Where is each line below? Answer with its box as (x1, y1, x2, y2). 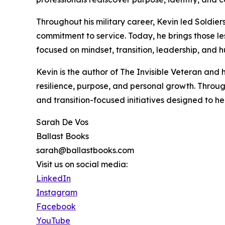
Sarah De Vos (36, 117, 88, 128)
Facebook (36, 201, 76, 212)
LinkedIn (36, 173, 71, 184)
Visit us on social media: (36, 159, 128, 170)
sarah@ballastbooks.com (36, 145, 134, 156)
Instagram (36, 187, 77, 198)
